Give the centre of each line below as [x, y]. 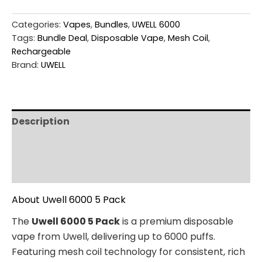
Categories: [37, 25]
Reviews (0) [41, 171]
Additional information [70, 146]
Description [41, 122]
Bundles [111, 25]
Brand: [26, 65]
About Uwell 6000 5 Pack [69, 200]
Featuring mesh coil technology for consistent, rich [128, 252]
